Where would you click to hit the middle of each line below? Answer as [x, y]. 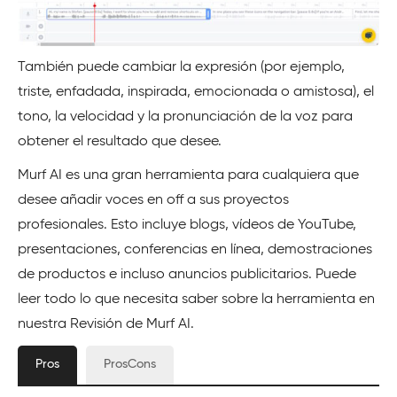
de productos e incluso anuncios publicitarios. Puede [187, 274]
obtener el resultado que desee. [120, 141]
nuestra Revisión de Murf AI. [106, 324]
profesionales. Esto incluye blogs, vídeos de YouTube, [187, 225]
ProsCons [130, 365]
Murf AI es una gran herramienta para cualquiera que [188, 175]
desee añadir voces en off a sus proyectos [153, 200]
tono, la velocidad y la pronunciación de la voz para [185, 117]
